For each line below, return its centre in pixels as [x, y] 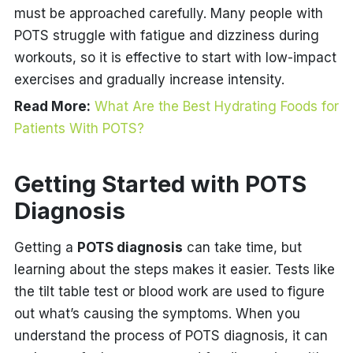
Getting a [45, 247]
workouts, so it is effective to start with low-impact [175, 57]
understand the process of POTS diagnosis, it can [171, 335]
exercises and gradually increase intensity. [149, 79]
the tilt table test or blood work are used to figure [169, 291]
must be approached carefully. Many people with [168, 13]
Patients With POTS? [79, 128]
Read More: [52, 106]
